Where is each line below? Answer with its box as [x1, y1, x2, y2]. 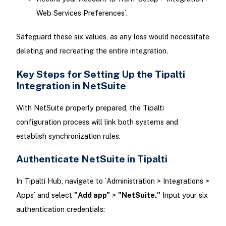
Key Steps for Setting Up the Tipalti [16, 68, 185, 80]
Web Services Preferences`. [36, 9, 128, 18]
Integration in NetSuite [16, 79, 126, 91]
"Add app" [74, 191, 110, 200]
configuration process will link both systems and [16, 117, 178, 126]
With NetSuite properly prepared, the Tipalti [16, 103, 164, 112]
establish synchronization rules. [16, 131, 121, 140]
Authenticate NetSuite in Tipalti [16, 153, 167, 164]
